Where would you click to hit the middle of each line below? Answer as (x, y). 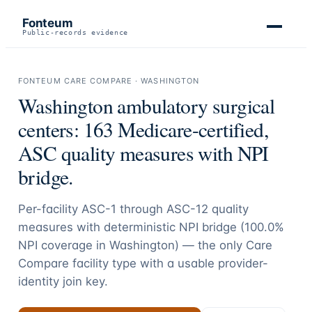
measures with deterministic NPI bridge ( (131, 227)
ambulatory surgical (194, 106)
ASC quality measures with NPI (143, 153)
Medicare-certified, (190, 129)
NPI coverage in (63, 245)
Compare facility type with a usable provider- (143, 263)
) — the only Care (223, 245)
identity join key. (63, 281)
